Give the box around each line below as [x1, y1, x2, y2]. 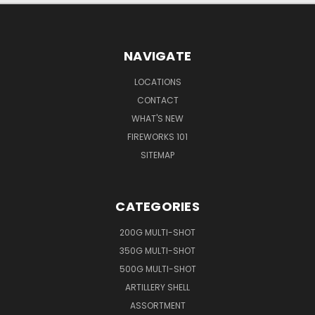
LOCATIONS [134, 76, 181, 89]
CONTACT [136, 94, 179, 107]
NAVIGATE [124, 47, 191, 65]
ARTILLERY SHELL [125, 281, 190, 294]
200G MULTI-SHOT [120, 226, 195, 239]
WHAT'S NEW [131, 112, 184, 125]
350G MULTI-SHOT [120, 245, 195, 257]
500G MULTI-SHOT [119, 263, 196, 276]
